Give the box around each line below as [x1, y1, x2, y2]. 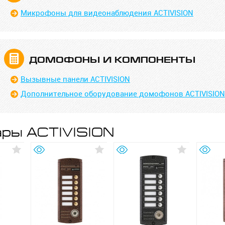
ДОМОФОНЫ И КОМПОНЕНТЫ [29, 55, 196, 65]
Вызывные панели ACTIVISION [20, 74, 130, 84]
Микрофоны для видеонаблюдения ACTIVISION [20, 8, 193, 18]
